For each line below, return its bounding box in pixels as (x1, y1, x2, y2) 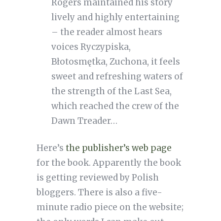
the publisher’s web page (65, 143, 172, 154)
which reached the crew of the (51, 101, 179, 112)
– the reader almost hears (51, 27, 162, 38)
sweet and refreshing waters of (51, 71, 183, 82)
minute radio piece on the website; (36, 202, 184, 213)
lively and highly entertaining (51, 12, 180, 23)
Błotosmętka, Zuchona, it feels (51, 56, 180, 68)
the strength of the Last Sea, (51, 86, 172, 97)
